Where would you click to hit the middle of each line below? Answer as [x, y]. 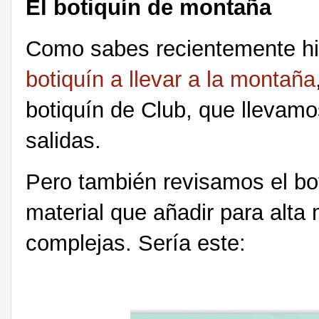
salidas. [63, 140]
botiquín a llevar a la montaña [171, 79]
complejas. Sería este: [139, 243]
